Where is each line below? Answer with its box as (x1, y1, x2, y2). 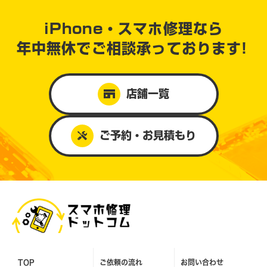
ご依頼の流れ (99, 258, 142, 266)
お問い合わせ (180, 258, 223, 266)
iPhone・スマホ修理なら (44, 21, 223, 36)
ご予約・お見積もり (100, 130, 196, 141)
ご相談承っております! (91, 41, 248, 55)
